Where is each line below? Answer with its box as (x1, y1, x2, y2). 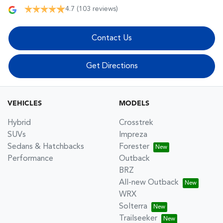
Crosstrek (119, 118, 153, 127)
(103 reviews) (77, 5, 118, 12)
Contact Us (92, 34, 132, 42)
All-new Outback (119, 178, 179, 187)
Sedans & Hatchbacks (7, 142, 84, 151)
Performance (7, 154, 53, 163)
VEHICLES (7, 100, 42, 107)
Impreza (119, 130, 147, 139)
